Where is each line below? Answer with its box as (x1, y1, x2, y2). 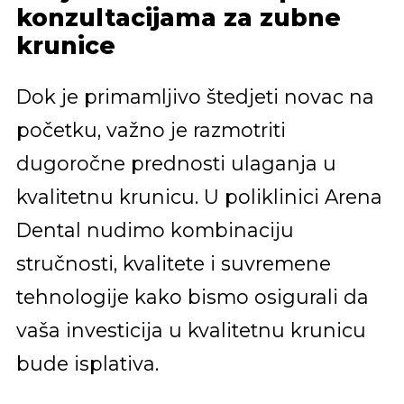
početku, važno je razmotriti (15, 117, 286, 142)
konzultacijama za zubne (15, 4, 341, 33)
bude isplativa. (15, 351, 159, 375)
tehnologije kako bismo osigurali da (15, 284, 369, 308)
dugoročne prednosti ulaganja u (15, 151, 336, 175)
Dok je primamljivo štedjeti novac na (15, 84, 374, 108)
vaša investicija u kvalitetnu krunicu (15, 317, 366, 342)
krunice (15, 32, 115, 61)
